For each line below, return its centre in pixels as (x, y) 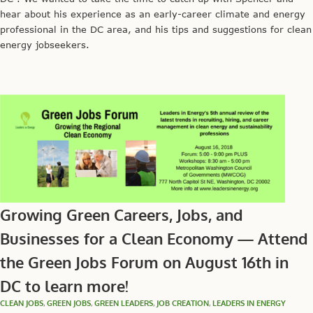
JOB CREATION (183, 303)
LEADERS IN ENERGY (249, 303)
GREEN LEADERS (124, 303)
